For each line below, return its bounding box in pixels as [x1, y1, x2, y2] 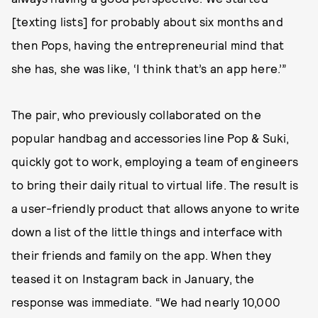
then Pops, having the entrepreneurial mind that [11, 38, 285, 52]
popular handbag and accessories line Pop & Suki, [11, 131, 290, 145]
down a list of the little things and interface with [11, 224, 283, 238]
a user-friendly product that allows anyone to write [11, 201, 300, 215]
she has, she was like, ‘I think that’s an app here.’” [11, 61, 287, 75]
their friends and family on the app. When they [11, 248, 272, 262]
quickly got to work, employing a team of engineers [11, 154, 299, 168]
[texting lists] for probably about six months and [11, 14, 283, 28]
